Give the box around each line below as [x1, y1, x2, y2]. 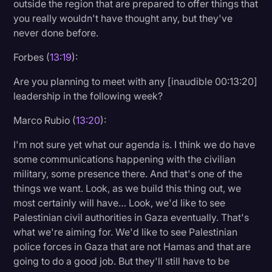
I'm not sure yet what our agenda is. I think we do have [13, 138, 256, 151]
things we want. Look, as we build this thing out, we [13, 182, 242, 194]
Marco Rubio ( [13, 114, 76, 126]
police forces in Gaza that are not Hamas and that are [13, 240, 251, 253]
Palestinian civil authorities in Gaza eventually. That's [13, 211, 250, 223]
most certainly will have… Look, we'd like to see [13, 196, 226, 209]
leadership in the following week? [13, 89, 163, 102]
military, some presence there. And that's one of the [13, 167, 243, 180]
